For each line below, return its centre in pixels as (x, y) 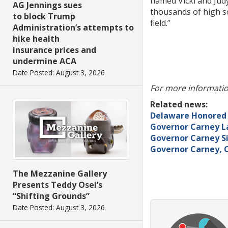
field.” (160, 23)
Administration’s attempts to (73, 28)
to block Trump (44, 17)
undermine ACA (45, 61)
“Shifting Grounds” (51, 196)
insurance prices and (54, 50)
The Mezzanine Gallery (60, 173)
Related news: (179, 104)
